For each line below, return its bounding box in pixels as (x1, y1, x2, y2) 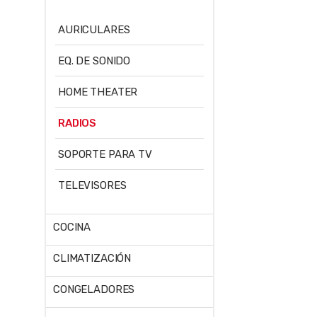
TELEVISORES (58, 178, 127, 192)
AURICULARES (58, 23, 130, 36)
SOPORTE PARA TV (58, 147, 152, 161)
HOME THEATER (58, 85, 138, 98)
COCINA (53, 221, 91, 234)
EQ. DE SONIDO (58, 54, 131, 67)
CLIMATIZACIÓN (53, 252, 132, 265)
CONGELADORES (53, 283, 135, 296)
